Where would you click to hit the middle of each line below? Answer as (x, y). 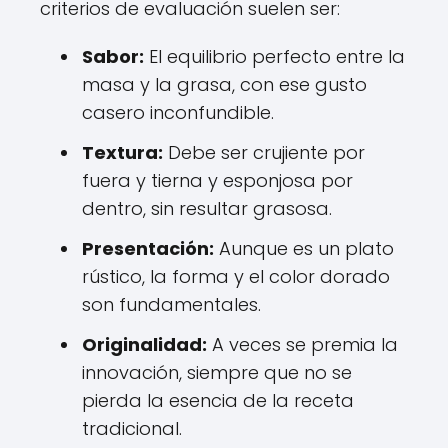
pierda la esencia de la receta (218, 400)
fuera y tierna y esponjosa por (217, 180)
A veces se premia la (302, 344)
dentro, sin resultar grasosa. (207, 208)
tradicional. (132, 428)
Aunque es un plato (304, 248)
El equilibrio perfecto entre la (274, 56)
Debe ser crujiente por (264, 152)
